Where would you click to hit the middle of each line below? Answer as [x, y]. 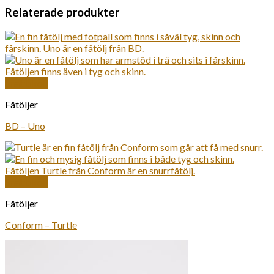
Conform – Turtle [41, 224]
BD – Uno [25, 125]
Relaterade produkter [62, 13]
